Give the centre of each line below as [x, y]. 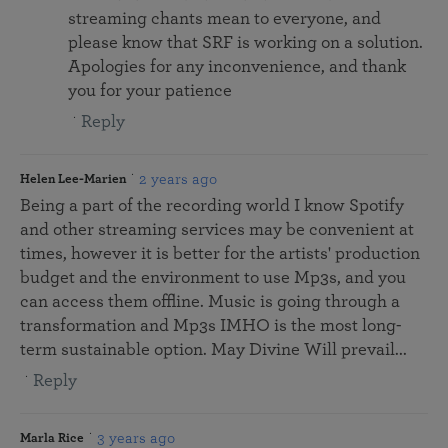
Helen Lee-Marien [73, 179]
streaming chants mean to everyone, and [224, 19]
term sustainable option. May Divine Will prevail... [213, 350]
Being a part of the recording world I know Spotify [212, 206]
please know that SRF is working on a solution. [245, 43]
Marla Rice [52, 438]
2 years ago [178, 179]
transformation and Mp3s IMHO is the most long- [210, 326]
